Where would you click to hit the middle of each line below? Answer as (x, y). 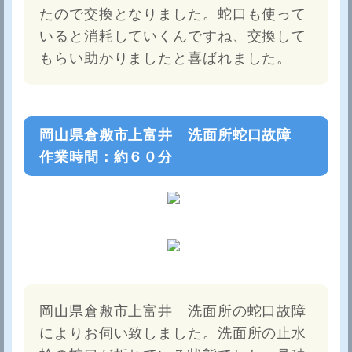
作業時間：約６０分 (106, 158)
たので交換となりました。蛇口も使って (173, 15)
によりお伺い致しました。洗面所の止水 (173, 334)
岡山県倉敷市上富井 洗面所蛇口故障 (173, 136)
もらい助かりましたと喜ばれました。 (166, 59)
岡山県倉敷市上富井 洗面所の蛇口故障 (173, 312)
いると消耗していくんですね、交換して (173, 37)
